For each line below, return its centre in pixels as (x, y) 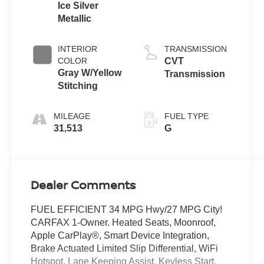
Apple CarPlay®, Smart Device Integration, (120, 236)
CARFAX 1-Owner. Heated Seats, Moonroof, (123, 223)
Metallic (75, 19)
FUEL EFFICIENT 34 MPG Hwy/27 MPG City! (127, 210)
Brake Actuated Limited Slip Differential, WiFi (125, 249)
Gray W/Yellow (90, 73)
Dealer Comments (83, 185)
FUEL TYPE (186, 116)
